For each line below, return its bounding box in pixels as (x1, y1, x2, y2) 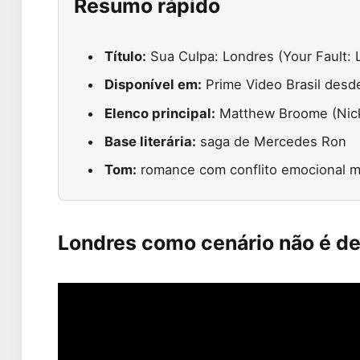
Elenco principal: (104, 104, 216, 121)
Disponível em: (104, 76, 202, 93)
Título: (104, 47, 147, 64)
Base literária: (104, 133, 197, 149)
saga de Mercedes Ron (196, 133, 347, 149)
